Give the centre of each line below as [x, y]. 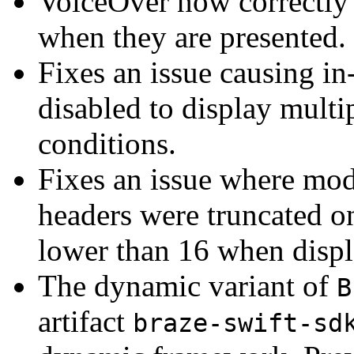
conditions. [107, 143]
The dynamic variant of [187, 285]
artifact [85, 321]
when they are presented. [192, 36]
